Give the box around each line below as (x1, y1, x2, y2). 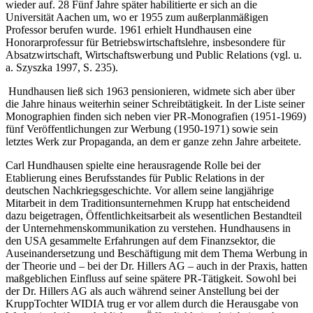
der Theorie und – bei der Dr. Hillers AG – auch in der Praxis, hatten (6, 259, 307, 272)
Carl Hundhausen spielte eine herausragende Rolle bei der (6, 159, 261, 171)
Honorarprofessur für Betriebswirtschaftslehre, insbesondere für (6, 36, 285, 48)
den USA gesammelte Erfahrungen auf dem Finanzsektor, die (6, 234, 275, 247)
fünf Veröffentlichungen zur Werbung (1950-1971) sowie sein (6, 122, 278, 135)
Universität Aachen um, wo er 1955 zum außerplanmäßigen (6, 10, 268, 23)
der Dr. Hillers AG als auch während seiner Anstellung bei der (6, 284, 279, 297)
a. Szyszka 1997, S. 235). (6, 61, 118, 73)
